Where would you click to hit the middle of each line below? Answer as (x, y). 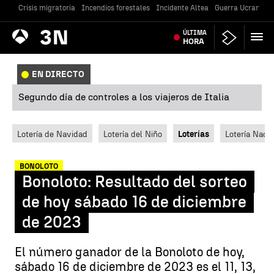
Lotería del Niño (133, 134)
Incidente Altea (182, 8)
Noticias (51, 36)
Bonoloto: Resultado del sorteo (135, 182)
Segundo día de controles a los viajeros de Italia (124, 97)
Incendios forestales (116, 8)
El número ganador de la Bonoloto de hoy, (130, 252)
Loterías (194, 134)
